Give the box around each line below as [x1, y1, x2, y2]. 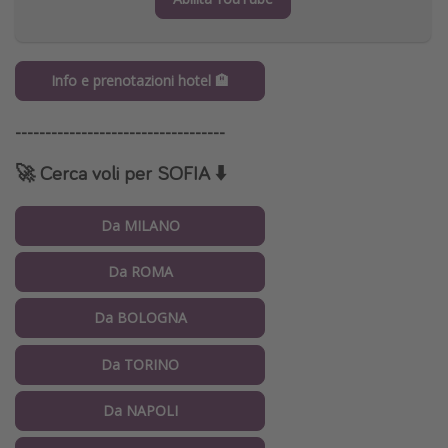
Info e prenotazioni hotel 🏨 [51, 71, 229, 91]
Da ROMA [107, 261, 173, 281]
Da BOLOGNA [93, 308, 187, 328]
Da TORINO [101, 354, 179, 374]
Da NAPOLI [102, 401, 178, 421]
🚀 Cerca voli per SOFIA [15, 160, 210, 186]
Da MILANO [100, 215, 180, 235]
